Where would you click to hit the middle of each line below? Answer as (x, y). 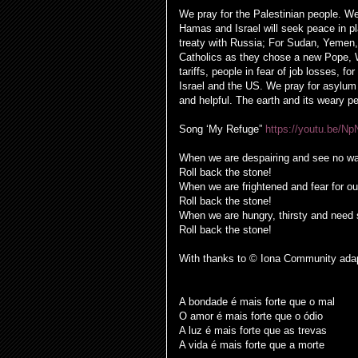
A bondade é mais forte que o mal (257, 302)
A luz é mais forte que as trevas (253, 330)
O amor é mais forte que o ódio (251, 316)
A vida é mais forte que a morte (252, 345)
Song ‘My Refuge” (222, 129)
